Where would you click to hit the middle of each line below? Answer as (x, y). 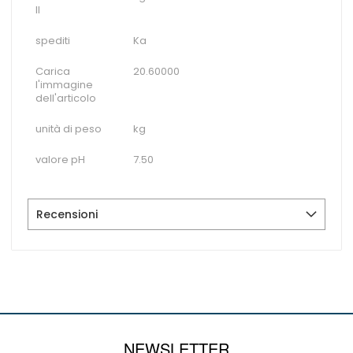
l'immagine (64, 85)
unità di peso (69, 129)
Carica (53, 71)
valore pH (60, 160)
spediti (53, 41)
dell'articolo (66, 98)
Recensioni (67, 214)
